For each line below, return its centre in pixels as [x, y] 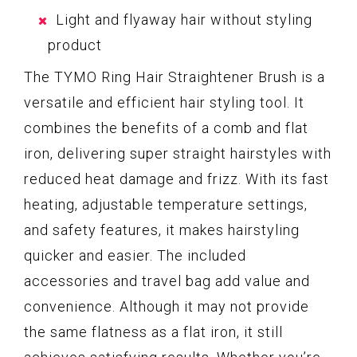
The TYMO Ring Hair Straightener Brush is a [175, 77]
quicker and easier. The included [135, 256]
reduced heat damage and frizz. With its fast [177, 179]
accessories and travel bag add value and [167, 281]
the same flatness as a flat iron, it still [153, 332]
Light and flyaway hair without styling [184, 20]
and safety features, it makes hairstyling [162, 230]
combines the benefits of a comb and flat [166, 128]
